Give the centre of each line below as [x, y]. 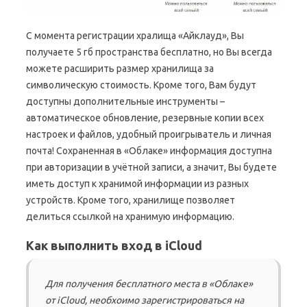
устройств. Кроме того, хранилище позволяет [131, 200]
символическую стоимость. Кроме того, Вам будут [141, 85]
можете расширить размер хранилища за [120, 68]
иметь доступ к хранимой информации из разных [137, 183]
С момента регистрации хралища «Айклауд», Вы [135, 35]
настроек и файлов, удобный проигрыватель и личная [149, 134]
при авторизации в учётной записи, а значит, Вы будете [151, 167]
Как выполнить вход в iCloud [114, 245]
